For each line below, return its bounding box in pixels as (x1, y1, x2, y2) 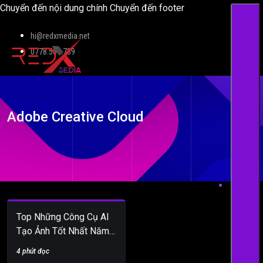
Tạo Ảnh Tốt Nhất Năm (16, 225, 109, 237)
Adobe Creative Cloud (7, 108, 144, 125)
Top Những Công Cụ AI (16, 211, 109, 222)
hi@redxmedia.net (31, 31, 90, 41)
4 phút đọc (16, 247, 49, 255)
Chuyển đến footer (110, 2, 184, 14)
